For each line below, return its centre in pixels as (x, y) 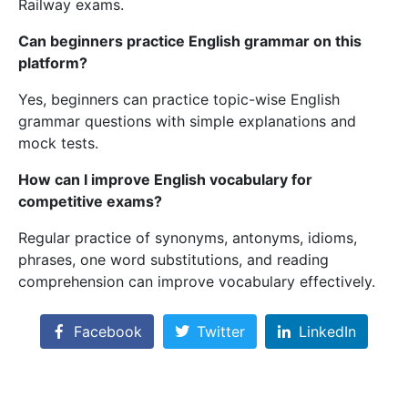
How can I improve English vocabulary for (165, 179)
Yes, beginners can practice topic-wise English (179, 99)
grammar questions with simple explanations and (187, 121)
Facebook (107, 331)
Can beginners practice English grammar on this (190, 41)
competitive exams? (90, 201)
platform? (53, 62)
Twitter (220, 331)
